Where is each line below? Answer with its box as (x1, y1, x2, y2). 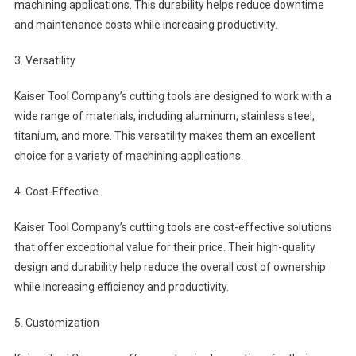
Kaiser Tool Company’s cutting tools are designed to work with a (14, 90, 331, 103)
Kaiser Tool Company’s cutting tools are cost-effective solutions (14, 221, 332, 234)
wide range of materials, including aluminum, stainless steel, (14, 110, 315, 122)
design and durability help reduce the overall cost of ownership (14, 261, 326, 273)
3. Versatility (14, 54, 75, 67)
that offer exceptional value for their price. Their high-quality (14, 241, 315, 253)
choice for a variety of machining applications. (14, 149, 243, 162)
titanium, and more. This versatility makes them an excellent (14, 130, 315, 142)
